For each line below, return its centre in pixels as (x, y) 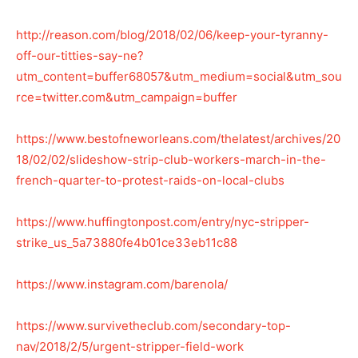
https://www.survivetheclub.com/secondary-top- (153, 325)
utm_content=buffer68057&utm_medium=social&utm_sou (179, 76)
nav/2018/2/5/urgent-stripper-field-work (130, 346)
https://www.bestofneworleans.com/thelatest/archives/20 (178, 138)
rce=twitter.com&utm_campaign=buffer (127, 97)
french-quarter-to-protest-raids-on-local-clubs (150, 180)
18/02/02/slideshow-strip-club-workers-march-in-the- (171, 159)
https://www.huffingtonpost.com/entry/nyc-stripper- (163, 221)
